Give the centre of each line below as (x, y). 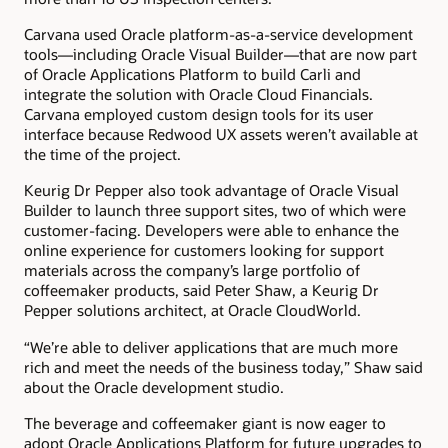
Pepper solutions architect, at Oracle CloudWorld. (192, 310)
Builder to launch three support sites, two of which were (215, 210)
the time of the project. (102, 154)
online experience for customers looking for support (204, 250)
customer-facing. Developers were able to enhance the (211, 230)
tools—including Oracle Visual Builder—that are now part (220, 54)
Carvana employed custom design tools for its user (199, 114)
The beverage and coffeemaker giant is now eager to (205, 422)
